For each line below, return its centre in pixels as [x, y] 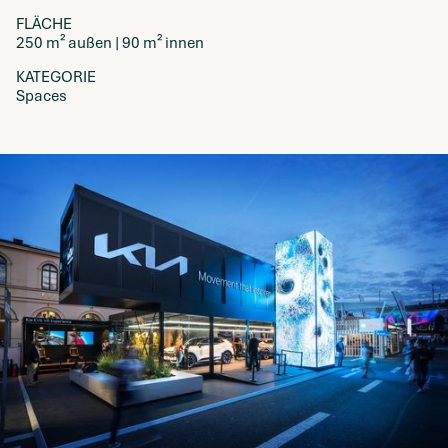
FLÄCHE [44, 24]
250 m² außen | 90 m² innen [110, 43]
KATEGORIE [56, 77]
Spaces [41, 96]
